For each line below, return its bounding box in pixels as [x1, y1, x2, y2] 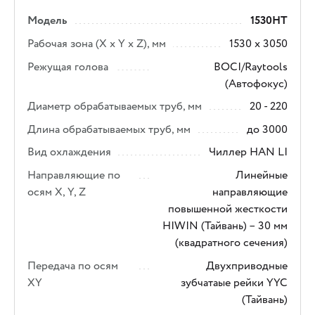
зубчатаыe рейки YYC [180, 274, 288, 291]
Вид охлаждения [27, 143, 112, 161]
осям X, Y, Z [27, 183, 86, 200]
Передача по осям [27, 257, 119, 274]
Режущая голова [27, 58, 109, 75]
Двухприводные [205, 257, 288, 274]
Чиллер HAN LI [208, 143, 288, 161]
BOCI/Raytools [213, 58, 288, 75]
